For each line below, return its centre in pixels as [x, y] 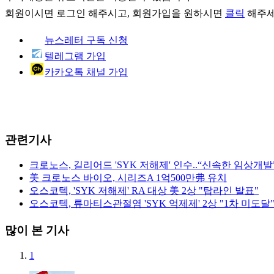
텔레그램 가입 [75, 56]
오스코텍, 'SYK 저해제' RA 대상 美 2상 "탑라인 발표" [144, 191]
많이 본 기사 [37, 231]
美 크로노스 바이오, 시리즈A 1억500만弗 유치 [128, 178]
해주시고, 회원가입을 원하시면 [155, 13]
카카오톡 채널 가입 [86, 72]
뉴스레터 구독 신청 [86, 40]
